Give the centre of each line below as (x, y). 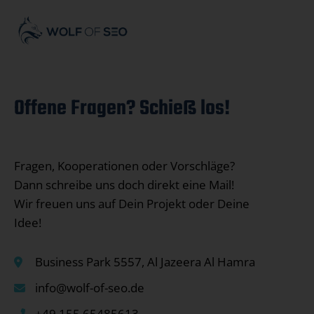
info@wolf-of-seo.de (90, 288)
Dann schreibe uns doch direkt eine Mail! (124, 185)
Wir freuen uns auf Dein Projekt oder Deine (132, 204)
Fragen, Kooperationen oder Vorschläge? (124, 166)
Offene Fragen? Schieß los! (122, 109)
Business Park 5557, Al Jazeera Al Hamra (145, 262)
